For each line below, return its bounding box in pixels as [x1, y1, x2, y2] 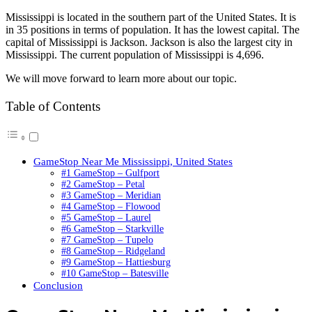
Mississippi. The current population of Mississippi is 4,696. [6, 49, 264, 61]
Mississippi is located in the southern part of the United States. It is [6, 11, 296, 24]
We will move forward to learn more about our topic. [6, 72, 237, 85]
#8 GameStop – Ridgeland [61, 245, 165, 256]
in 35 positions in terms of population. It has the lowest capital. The [6, 24, 299, 36]
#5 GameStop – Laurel [61, 212, 151, 223]
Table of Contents [6, 98, 100, 114]
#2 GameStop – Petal [61, 178, 145, 189]
